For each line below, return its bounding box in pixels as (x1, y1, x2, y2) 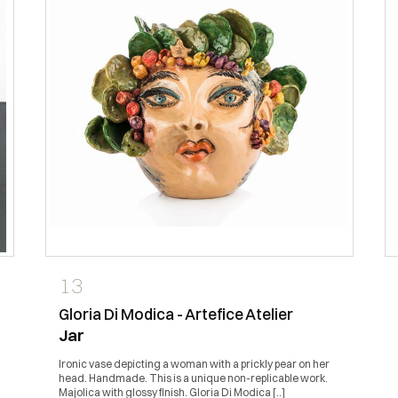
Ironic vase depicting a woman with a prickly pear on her (58, 356, 330, 370)
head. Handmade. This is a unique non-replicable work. (58, 370, 328, 385)
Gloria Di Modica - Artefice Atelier (58, 304, 293, 323)
